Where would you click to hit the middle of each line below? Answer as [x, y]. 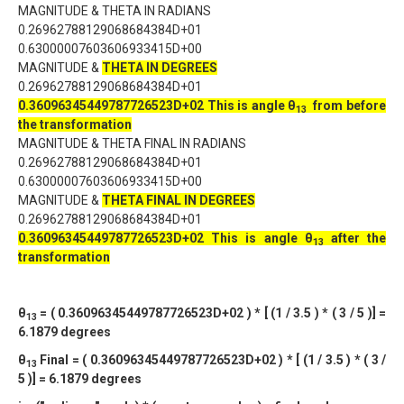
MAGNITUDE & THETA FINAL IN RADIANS [132, 143]
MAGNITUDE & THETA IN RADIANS [115, 11]
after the [355, 238]
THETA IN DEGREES [160, 68]
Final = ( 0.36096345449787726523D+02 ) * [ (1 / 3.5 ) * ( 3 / [211, 360]
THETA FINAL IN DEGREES [179, 200]
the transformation [75, 124]
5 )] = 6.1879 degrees [80, 379]
